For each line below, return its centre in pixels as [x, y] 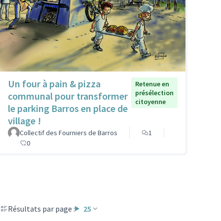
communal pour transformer [68, 96]
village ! [24, 120]
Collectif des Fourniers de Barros [69, 132]
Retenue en [152, 84]
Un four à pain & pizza [54, 83]
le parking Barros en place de [68, 108]
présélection [154, 92]
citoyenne [150, 101]
